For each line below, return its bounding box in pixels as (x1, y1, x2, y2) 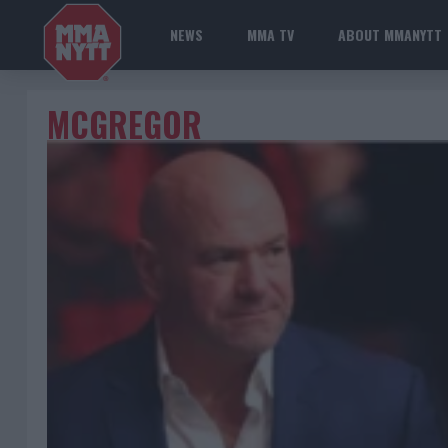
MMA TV (247, 24, 294, 45)
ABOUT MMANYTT (338, 24, 442, 45)
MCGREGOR (47, 100, 202, 149)
